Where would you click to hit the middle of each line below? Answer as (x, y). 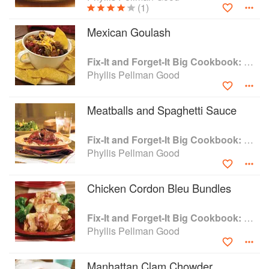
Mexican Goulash (129, 32)
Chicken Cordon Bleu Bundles (159, 188)
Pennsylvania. (39, 12)
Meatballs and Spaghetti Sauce (162, 110)
